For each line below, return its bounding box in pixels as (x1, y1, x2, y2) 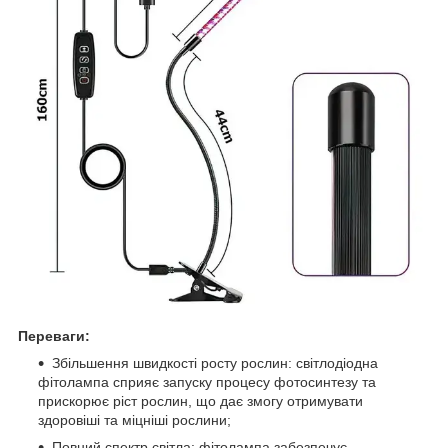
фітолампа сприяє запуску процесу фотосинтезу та (38, 373, 376, 390)
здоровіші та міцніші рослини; (38, 411, 231, 428)
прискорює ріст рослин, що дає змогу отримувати (38, 392, 363, 409)
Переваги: (18, 327, 90, 344)
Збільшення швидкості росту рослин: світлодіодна (52, 354, 378, 371)
